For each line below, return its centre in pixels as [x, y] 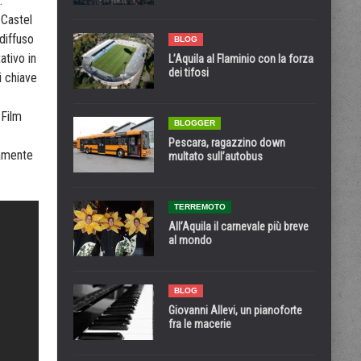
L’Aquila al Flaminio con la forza [241, 59]
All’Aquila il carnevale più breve [239, 226]
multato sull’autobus [216, 156]
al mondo [190, 240]
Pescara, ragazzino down [227, 143]
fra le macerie [200, 324]
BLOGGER [195, 123]
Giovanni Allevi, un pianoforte [235, 310]
